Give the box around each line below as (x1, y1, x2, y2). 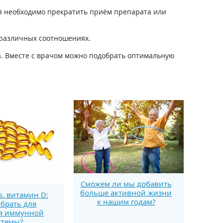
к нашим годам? (97, 197, 155, 207)
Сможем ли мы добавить (80, 179, 172, 189)
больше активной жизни (80, 188, 172, 198)
